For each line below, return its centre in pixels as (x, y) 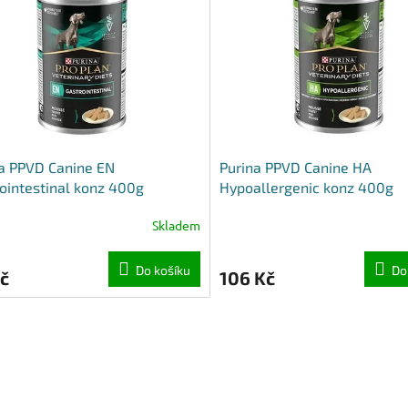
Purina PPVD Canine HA (295, 168)
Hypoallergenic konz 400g (306, 188)
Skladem (176, 224)
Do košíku (163, 270)
